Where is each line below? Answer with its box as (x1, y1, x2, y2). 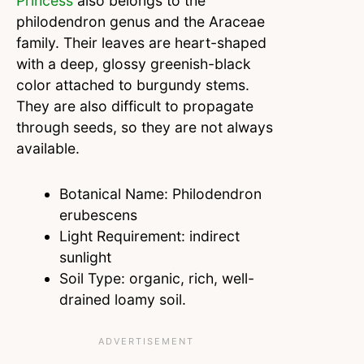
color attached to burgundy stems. (16, 76, 249, 94)
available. (16, 140, 80, 158)
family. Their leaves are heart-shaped (16, 34, 266, 52)
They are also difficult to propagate (16, 97, 253, 115)
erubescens (58, 206, 137, 223)
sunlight (58, 248, 115, 266)
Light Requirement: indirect (58, 227, 240, 245)
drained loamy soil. (58, 290, 186, 308)
